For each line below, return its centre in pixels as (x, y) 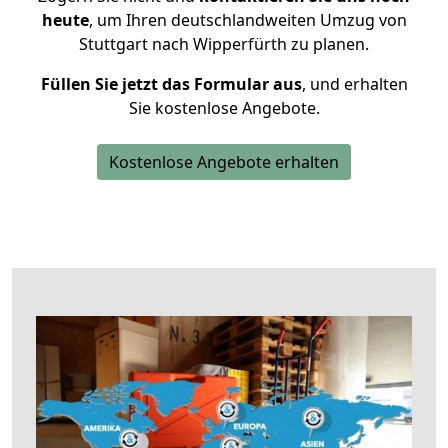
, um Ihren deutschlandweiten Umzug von (247, 20)
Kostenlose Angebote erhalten (224, 162)
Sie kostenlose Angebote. (224, 108)
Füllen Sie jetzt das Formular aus (171, 84)
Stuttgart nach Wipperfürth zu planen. (224, 44)
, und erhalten (354, 84)
